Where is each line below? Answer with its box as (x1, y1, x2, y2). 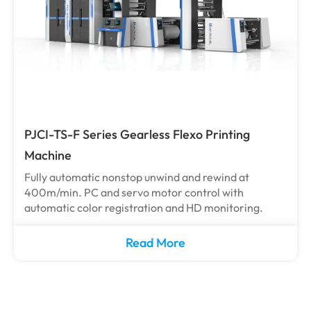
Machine (24, 147, 72, 163)
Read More (126, 235, 185, 251)
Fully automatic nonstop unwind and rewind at (24, 170, 249, 184)
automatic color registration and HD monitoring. (24, 201, 263, 215)
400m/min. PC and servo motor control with (24, 185, 244, 199)
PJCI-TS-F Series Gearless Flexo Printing (24, 126, 250, 142)
